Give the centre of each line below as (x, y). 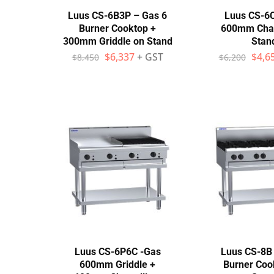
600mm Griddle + (117, 265)
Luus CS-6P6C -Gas (117, 252)
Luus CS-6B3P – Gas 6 (117, 16)
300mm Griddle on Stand (117, 41)
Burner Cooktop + (117, 28)
